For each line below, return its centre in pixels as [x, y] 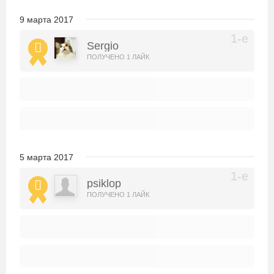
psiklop [104, 183]
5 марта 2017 [46, 157]
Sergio [103, 46]
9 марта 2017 [46, 20]
